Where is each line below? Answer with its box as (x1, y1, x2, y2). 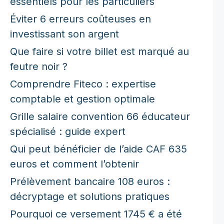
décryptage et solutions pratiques (10, 190, 169, 202)
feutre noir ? (10, 60, 67, 72)
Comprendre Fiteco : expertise (10, 77, 156, 90)
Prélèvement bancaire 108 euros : (10, 175, 170, 187)
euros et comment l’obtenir (10, 157, 139, 170)
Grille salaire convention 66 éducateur (10, 110, 190, 122)
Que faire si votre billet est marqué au (10, 45, 189, 57)
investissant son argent (10, 27, 119, 40)
